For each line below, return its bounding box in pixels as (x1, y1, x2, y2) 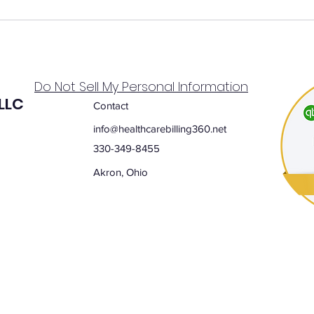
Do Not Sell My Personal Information (34, 77, 248, 95)
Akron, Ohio (93, 165, 148, 178)
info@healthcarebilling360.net (93, 122, 226, 135)
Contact (93, 99, 128, 111)
